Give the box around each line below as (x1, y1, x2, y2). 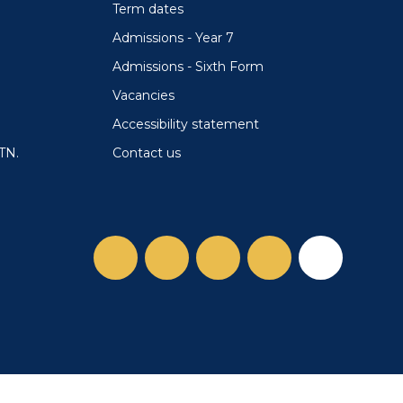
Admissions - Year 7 (112, 29, 234, 46)
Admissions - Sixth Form (112, 58, 264, 75)
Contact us (112, 144, 181, 161)
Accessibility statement (112, 115, 259, 132)
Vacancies (112, 86, 175, 103)
